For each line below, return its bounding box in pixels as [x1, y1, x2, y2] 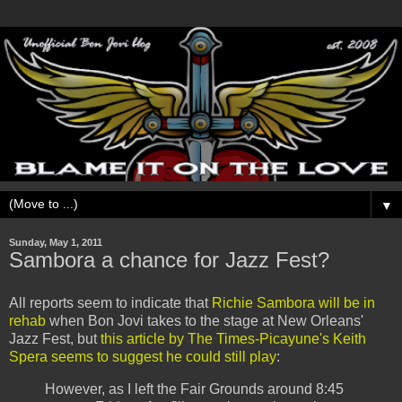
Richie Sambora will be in [212, 295, 375, 311]
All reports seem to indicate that [9, 295, 212, 311]
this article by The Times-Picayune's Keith [100, 331, 366, 347]
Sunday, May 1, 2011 [9, 237, 102, 249]
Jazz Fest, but [9, 331, 100, 347]
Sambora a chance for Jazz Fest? [9, 248, 329, 273]
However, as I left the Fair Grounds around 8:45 [45, 381, 344, 398]
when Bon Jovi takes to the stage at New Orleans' [46, 313, 363, 329]
